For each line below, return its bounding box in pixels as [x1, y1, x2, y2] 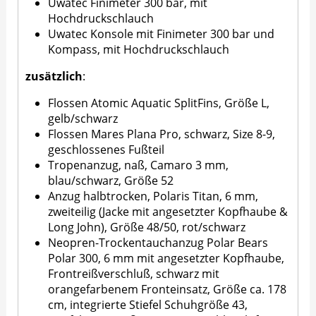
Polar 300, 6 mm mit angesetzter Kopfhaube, [48, 250, 285, 267]
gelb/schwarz [48, 111, 119, 127]
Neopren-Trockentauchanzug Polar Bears [48, 235, 269, 251]
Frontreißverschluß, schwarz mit [48, 266, 220, 282]
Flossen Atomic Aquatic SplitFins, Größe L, [48, 95, 270, 111]
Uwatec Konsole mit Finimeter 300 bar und [48, 26, 275, 42]
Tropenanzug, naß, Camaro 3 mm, [48, 157, 229, 174]
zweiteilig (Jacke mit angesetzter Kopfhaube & [48, 204, 288, 220]
